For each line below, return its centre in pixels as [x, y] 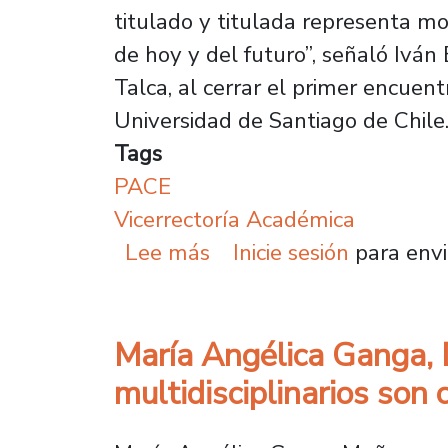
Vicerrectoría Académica [234, 220]
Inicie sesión [290, 253]
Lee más [168, 253]
